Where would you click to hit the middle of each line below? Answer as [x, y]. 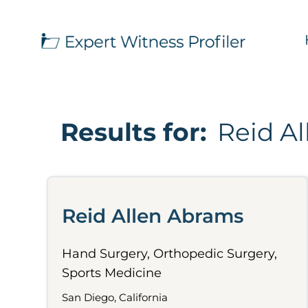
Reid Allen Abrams [153, 216]
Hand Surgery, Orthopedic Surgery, [169, 254]
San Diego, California [115, 297]
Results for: [133, 132]
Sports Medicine [112, 273]
